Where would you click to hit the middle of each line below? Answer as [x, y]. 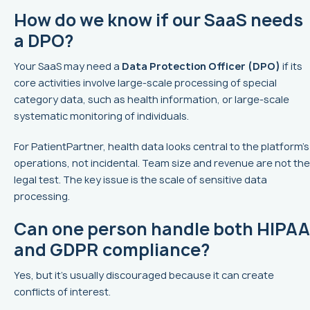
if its [291, 66]
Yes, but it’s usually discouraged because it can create [144, 275]
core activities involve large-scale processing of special [145, 83]
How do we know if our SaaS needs [158, 20]
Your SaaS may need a [68, 66]
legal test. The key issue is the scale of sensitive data [140, 180]
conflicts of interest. [62, 292]
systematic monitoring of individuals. [101, 116]
